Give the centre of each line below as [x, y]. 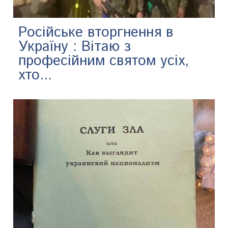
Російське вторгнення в [96, 32]
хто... [35, 75]
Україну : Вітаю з [75, 47]
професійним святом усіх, [104, 61]
